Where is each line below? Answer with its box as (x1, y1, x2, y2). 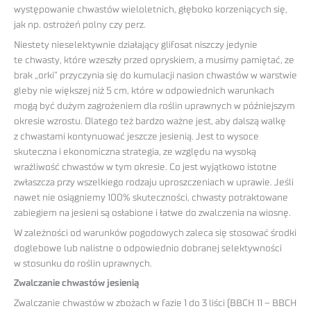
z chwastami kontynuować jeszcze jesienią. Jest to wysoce (14, 131, 259, 142)
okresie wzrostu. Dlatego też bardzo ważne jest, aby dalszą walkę (14, 116, 286, 126)
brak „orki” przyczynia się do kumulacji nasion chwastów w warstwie (14, 70, 297, 81)
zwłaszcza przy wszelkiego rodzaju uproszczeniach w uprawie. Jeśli (14, 177, 294, 187)
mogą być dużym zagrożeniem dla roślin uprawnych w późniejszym (14, 101, 295, 111)
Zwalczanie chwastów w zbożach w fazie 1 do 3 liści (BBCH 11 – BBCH (14, 299, 297, 309)
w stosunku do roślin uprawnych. (14, 258, 152, 269)
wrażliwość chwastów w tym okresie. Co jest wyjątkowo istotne (14, 162, 277, 172)
